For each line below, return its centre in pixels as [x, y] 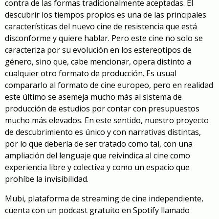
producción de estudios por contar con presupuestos [102, 109]
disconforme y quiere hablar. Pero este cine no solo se [104, 38]
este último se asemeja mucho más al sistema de [93, 97]
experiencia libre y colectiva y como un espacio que [97, 167]
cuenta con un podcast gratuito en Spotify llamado [97, 210]
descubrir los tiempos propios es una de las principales [106, 15]
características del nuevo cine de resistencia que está [101, 27]
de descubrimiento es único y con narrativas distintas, [103, 132]
